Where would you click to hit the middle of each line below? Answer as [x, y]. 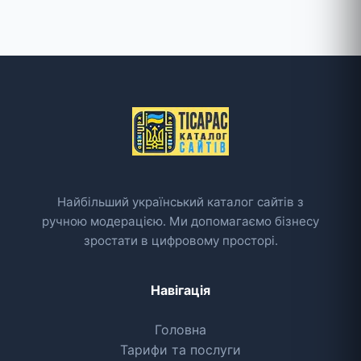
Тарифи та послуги [180, 349]
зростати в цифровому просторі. [180, 241]
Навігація [180, 290]
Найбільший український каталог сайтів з [180, 202]
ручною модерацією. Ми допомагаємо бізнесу [180, 222]
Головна [180, 329]
